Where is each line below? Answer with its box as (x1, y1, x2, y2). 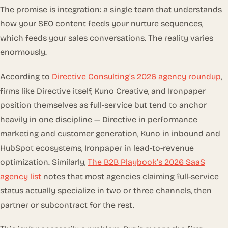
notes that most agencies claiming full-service (41, 171, 219, 181)
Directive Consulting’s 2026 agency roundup (52, 71, 221, 81)
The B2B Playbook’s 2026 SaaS (88, 157, 205, 167)
